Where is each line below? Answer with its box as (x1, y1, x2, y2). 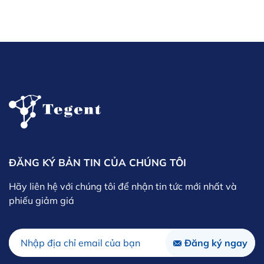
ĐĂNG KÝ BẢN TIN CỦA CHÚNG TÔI (9, 156, 186, 169)
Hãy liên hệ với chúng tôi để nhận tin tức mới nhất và (9, 180, 237, 193)
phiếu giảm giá (9, 194, 74, 207)
